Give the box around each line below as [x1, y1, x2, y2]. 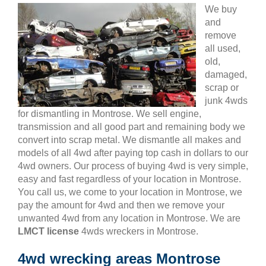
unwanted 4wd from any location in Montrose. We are [18, 213, 240, 223]
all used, [205, 43, 240, 53]
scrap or [205, 83, 239, 93]
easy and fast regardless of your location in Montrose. [18, 174, 241, 184]
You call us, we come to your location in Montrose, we [18, 187, 242, 197]
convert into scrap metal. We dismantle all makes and [18, 135, 241, 145]
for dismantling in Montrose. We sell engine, [18, 109, 201, 119]
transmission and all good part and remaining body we [18, 122, 245, 132]
